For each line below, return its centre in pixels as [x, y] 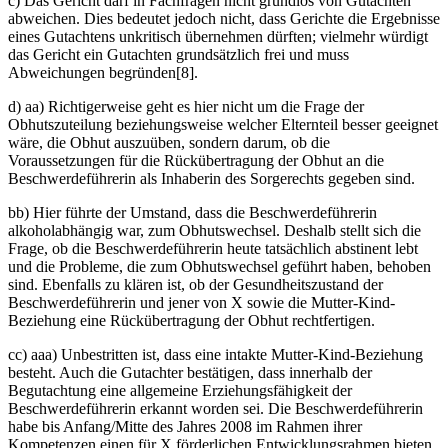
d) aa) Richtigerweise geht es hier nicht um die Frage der [186, 107]
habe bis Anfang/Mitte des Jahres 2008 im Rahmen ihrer [185, 427]
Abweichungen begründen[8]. [103, 73]
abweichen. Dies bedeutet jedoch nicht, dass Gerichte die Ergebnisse [224, 19]
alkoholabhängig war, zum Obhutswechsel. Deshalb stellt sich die [214, 231]
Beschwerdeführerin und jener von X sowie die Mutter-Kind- [201, 303]
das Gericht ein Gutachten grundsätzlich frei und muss [178, 55]
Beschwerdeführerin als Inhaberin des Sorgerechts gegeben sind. [211, 179]
